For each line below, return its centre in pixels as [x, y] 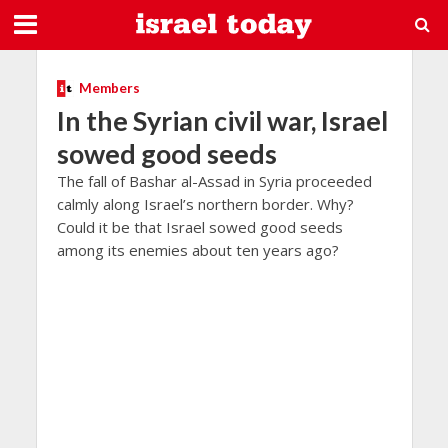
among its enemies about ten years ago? [197, 249]
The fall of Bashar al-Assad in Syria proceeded [214, 180]
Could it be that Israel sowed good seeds [199, 226]
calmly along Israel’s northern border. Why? [205, 203]
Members [109, 88]
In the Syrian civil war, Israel [222, 120]
